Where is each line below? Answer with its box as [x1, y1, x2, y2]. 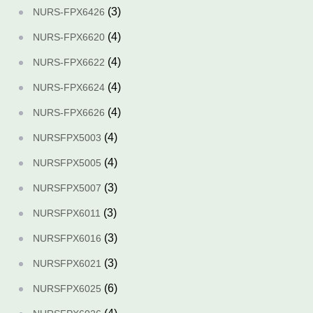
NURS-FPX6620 [33, 31, 105, 43]
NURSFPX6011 [33, 208, 101, 219]
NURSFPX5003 [33, 132, 101, 143]
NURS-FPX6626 [33, 107, 105, 118]
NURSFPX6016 [33, 233, 101, 244]
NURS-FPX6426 [33, 6, 105, 17]
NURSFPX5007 [33, 182, 101, 194]
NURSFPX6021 [33, 258, 101, 269]
